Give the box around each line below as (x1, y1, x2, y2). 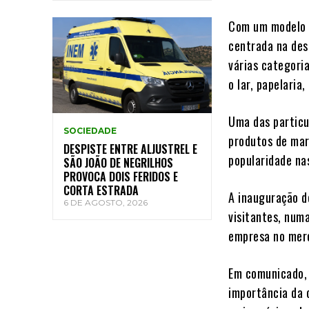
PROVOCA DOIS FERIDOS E (63, 168, 178, 185)
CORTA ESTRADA (63, 181, 139, 199)
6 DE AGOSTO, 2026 (63, 197, 148, 208)
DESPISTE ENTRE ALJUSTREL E (63, 140, 197, 157)
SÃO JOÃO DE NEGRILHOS (63, 154, 173, 171)
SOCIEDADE (63, 125, 117, 136)
